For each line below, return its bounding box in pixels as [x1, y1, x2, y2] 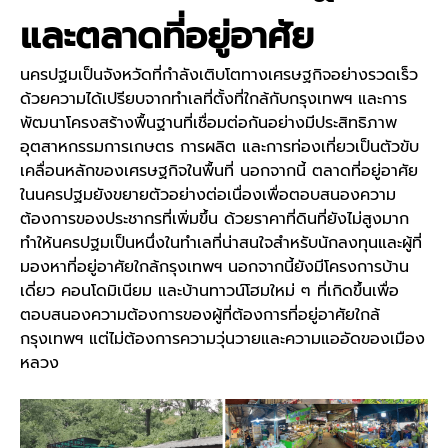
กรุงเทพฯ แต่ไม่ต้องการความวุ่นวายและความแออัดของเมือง [20, 327, 425, 352]
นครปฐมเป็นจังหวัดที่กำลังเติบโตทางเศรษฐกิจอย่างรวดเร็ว [20, 63, 418, 88]
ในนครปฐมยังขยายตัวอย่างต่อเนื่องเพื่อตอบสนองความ [20, 183, 396, 208]
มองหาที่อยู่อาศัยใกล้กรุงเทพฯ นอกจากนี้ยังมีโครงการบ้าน [20, 255, 409, 280]
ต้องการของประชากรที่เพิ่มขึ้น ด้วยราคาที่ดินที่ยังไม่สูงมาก [20, 207, 409, 232]
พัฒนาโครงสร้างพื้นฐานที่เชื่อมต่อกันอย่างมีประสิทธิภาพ [20, 111, 397, 136]
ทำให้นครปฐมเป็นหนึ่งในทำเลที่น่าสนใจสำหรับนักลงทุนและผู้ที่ [20, 231, 422, 256]
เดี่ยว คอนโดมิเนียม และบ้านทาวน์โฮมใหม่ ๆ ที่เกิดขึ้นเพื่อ [20, 279, 399, 304]
